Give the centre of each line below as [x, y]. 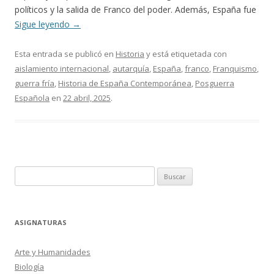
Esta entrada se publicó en [65, 54]
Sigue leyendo [43, 24]
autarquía [131, 68]
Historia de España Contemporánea [125, 83]
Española [32, 98]
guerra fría [35, 83]
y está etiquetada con [186, 54]
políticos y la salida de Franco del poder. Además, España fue [135, 9]
